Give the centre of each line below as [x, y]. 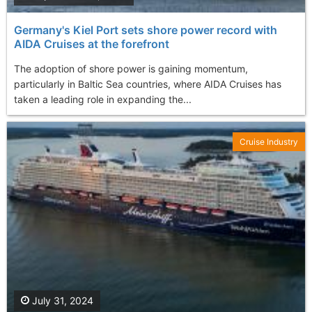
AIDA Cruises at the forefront [92, 44]
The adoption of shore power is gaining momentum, [131, 69]
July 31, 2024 [61, 300]
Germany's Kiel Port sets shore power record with [146, 30]
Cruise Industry [269, 142]
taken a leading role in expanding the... [103, 100]
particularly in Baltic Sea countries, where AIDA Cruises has [148, 84]
